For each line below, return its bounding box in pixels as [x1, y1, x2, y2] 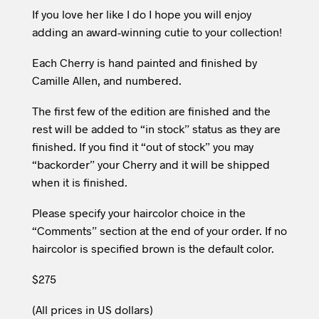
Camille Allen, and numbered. [31, 73, 182, 88]
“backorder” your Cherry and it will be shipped [31, 157, 270, 172]
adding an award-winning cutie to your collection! [31, 25, 282, 39]
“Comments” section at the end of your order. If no [31, 224, 287, 238]
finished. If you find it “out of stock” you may [31, 140, 253, 154]
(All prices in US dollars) [31, 303, 153, 317]
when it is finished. [31, 175, 127, 189]
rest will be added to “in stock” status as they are [31, 122, 281, 136]
